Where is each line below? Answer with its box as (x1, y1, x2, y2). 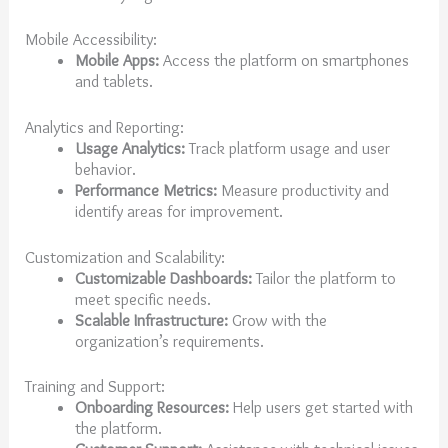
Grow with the (227, 309, 327, 330)
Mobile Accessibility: (25, 29, 158, 50)
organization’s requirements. (74, 330, 268, 351)
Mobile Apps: (74, 50, 159, 71)
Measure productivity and (216, 179, 389, 200)
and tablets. (74, 71, 157, 92)
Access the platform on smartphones (158, 50, 409, 71)
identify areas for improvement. (74, 200, 287, 221)
